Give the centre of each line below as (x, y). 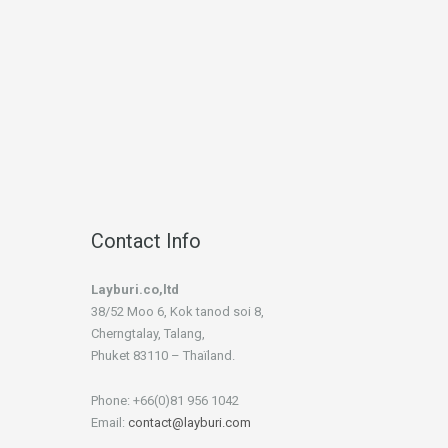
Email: (109, 422)
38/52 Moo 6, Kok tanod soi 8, (177, 311)
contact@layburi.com (189, 422)
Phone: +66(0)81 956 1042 (165, 400)
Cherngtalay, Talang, (148, 333)
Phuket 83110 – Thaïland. (163, 355)
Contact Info (146, 240)
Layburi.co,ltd (135, 289)
